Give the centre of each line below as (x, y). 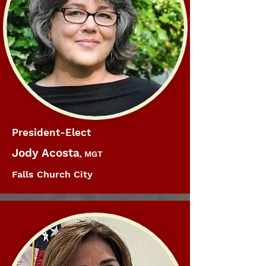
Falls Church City (52, 174)
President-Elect (51, 132)
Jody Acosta (46, 153)
